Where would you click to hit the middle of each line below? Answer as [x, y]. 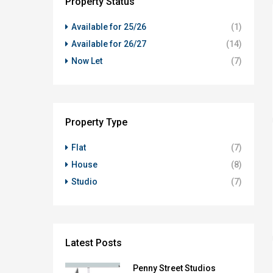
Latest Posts [94, 243]
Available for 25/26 [109, 27]
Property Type [96, 122]
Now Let [87, 61]
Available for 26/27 [109, 44]
